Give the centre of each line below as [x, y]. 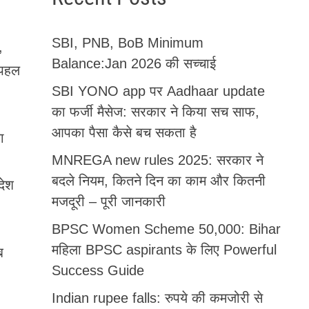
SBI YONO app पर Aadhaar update [158, 91]
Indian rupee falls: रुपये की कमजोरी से [157, 298]
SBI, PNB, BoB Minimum [127, 42]
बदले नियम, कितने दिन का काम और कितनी [158, 180]
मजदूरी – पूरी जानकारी [108, 201]
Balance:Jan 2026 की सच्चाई [133, 63]
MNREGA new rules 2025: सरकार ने [157, 160]
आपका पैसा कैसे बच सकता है [124, 132]
